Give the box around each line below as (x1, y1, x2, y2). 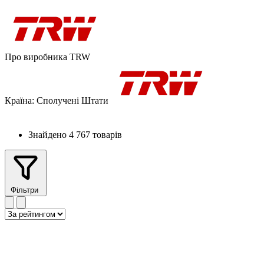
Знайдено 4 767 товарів (28, 129, 122, 140)
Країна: (5, 95, 34, 105)
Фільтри (11, 185, 41, 194)
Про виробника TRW (5, 51, 90, 62)
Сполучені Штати (34, 95, 111, 105)
